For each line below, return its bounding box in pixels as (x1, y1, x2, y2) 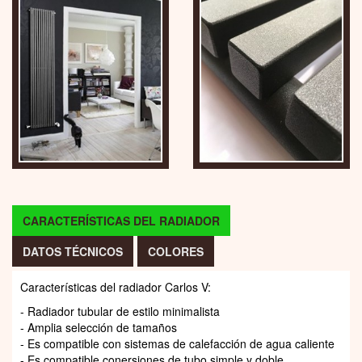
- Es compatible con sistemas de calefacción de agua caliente (20, 335, 335, 351)
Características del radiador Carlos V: (20, 278, 211, 295)
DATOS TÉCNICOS (23, 242, 123, 259)
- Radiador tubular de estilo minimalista (20, 302, 220, 319)
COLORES (148, 242, 204, 259)
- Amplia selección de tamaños (20, 318, 177, 335)
